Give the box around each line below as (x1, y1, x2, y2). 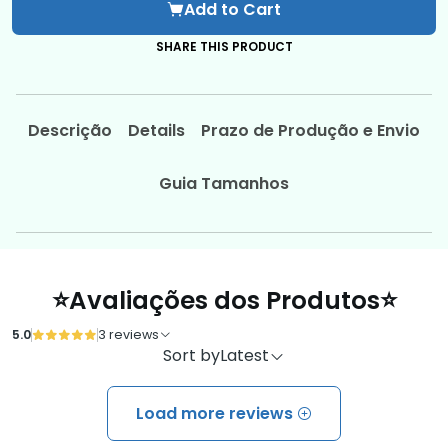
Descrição (28, 119, 113, 143)
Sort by (163, 344, 220, 368)
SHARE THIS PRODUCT (155, 39, 293, 56)
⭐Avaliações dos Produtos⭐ (51, 282, 397, 318)
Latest (220, 344, 269, 368)
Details (128, 119, 185, 143)
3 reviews (108, 325, 159, 343)
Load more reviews (135, 402, 297, 426)
